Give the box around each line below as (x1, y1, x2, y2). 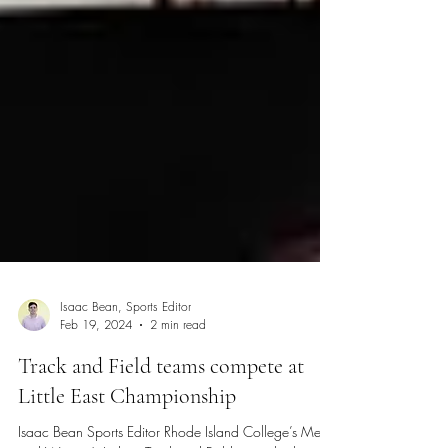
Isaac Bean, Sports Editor (60, 348, 191, 365)
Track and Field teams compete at (18, 403, 304, 429)
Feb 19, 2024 (60, 366, 132, 383)
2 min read (150, 366, 206, 383)
